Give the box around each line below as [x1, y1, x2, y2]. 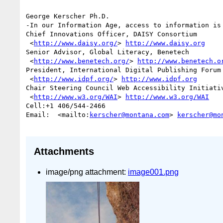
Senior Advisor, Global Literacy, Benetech [26, 48, 189, 56]
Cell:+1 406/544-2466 [26, 102, 110, 110]
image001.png [128, 167, 179, 176]
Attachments [34, 146, 94, 157]
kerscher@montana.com [90, 111, 169, 118]
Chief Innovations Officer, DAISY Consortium [26, 30, 197, 38]
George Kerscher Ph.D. [26, 12, 110, 20]
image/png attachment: [46, 167, 128, 176]
